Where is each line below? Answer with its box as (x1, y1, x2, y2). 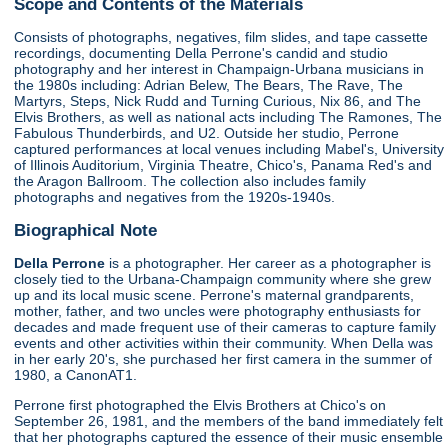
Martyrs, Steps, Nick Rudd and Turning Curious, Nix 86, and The (14, 93, 422, 110)
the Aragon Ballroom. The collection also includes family (14, 173, 367, 190)
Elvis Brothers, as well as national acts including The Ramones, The (14, 109, 443, 126)
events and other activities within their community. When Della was (14, 334, 434, 351)
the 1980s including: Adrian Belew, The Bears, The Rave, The (14, 77, 404, 94)
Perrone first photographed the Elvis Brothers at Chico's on (14, 397, 387, 414)
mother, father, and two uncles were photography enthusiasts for (14, 302, 422, 319)
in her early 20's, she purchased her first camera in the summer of (14, 350, 433, 367)
